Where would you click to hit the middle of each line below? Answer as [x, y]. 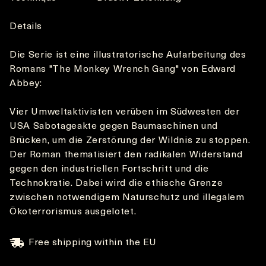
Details [26, 27]
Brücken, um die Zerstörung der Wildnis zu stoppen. [130, 141]
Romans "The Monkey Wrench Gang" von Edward [123, 69]
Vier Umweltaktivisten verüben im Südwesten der [125, 112]
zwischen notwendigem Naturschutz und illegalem [127, 198]
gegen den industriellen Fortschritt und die [109, 169]
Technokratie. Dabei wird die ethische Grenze [116, 183]
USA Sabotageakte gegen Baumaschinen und [114, 126]
